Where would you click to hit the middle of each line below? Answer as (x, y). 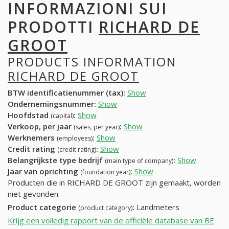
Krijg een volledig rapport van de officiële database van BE (111, 220)
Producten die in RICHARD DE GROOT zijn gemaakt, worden (114, 183)
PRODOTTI (53, 27)
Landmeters (157, 207)
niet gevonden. (34, 194)
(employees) (75, 139)
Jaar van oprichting (44, 171)
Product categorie (43, 207)
